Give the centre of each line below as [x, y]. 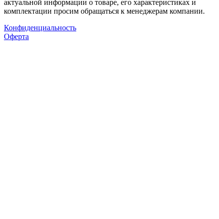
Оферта [16, 36]
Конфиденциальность [40, 27]
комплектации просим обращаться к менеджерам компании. [104, 11]
